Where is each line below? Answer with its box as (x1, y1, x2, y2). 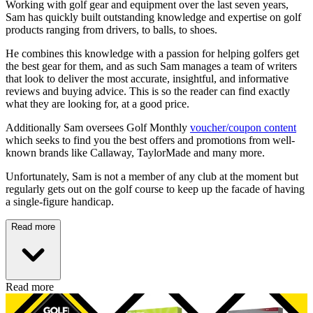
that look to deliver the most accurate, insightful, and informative (6, 73, 289, 85)
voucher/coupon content (190, 122, 296, 134)
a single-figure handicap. (6, 196, 114, 208)
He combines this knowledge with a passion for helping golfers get (6, 48, 299, 60)
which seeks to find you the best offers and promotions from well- (6, 134, 295, 147)
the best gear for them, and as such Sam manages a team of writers (6, 60, 297, 73)
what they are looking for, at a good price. (6, 98, 189, 110)
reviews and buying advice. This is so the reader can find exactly (6, 85, 290, 98)
